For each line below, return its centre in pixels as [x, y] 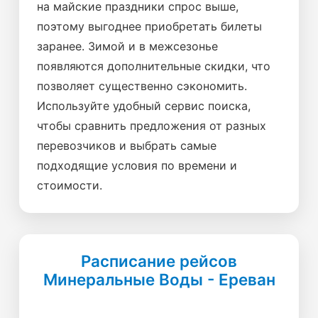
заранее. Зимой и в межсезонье [127, 46]
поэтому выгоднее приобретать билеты [149, 26]
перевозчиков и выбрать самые [127, 146]
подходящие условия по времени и [137, 165]
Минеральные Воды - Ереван [159, 279]
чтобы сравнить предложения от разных [152, 126]
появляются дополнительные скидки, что [154, 66]
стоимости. [70, 185]
